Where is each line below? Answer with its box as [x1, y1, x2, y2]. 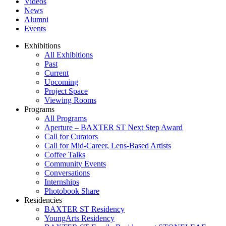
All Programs [44, 114, 87, 123]
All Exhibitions [44, 50, 93, 59]
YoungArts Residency [44, 214, 115, 222]
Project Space [44, 87, 88, 95]
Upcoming [44, 78, 78, 86]
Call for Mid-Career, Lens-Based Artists [44, 141, 171, 150]
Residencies [24, 196, 62, 204]
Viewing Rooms [44, 96, 96, 104]
